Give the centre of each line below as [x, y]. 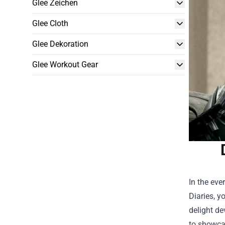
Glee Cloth [50, 23]
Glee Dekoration [60, 44]
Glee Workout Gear [65, 65]
